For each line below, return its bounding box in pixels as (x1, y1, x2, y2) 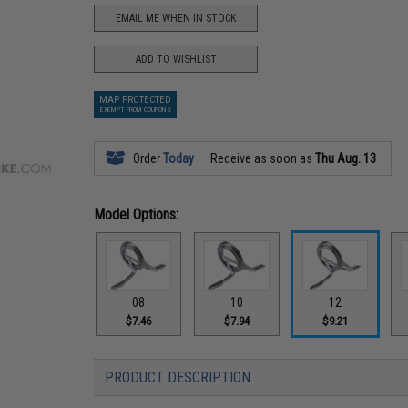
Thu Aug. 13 (315, 151, 377, 166)
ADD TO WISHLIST (135, 52, 217, 66)
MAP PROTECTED (99, 94, 172, 106)
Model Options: (94, 206, 179, 223)
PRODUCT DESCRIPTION (105, 368, 251, 386)
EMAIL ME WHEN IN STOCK (116, 11, 237, 25)
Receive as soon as (208, 151, 316, 166)
